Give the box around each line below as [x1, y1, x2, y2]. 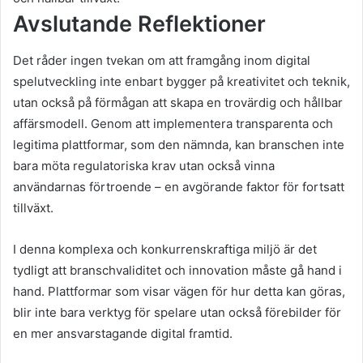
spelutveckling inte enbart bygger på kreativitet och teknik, [13, 73, 350, 89]
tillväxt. [13, 199, 53, 216]
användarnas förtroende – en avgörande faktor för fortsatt [13, 178, 344, 194]
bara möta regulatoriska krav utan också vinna [13, 157, 275, 173]
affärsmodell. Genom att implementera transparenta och [13, 115, 333, 131]
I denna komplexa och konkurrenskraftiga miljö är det [13, 241, 317, 257]
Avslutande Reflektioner [13, 11, 266, 38]
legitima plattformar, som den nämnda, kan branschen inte [13, 136, 344, 152]
